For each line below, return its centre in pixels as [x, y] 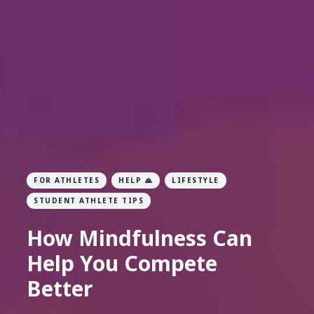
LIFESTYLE [196, 180]
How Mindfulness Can [139, 238]
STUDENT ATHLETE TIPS [89, 201]
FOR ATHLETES [67, 180]
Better [60, 289]
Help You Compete [122, 264]
